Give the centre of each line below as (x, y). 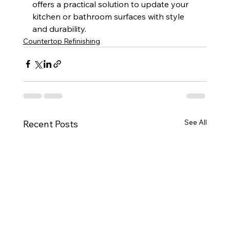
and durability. (59, 28)
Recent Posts (50, 124)
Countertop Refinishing (61, 41)
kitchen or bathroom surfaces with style (109, 16)
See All (196, 122)
